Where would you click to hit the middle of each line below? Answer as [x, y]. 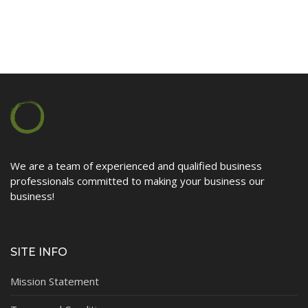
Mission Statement [55, 281]
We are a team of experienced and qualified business [136, 165]
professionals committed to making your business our [137, 180]
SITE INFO [39, 252]
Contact [36, 21]
